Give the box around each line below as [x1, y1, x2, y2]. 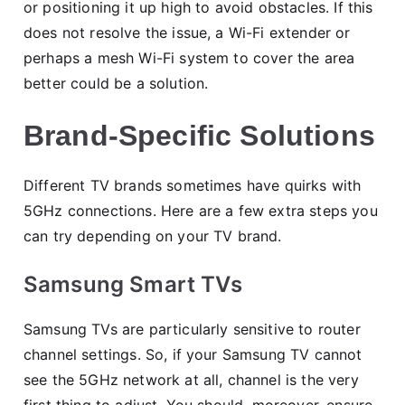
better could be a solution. [24, 73, 209, 92]
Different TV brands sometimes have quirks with [24, 175, 362, 194]
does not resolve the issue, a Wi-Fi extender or [24, 23, 351, 42]
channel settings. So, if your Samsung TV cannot [24, 344, 363, 363]
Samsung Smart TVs [24, 270, 242, 297]
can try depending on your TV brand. [24, 226, 282, 245]
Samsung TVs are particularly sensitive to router [24, 319, 361, 338]
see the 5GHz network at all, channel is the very [24, 370, 359, 389]
